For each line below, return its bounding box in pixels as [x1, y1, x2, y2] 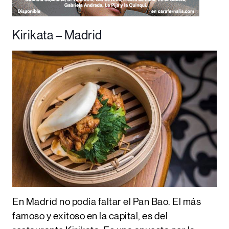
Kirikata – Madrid [12, 30, 102, 42]
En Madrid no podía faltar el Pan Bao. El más [12, 197, 201, 207]
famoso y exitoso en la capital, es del [12, 211, 168, 221]
